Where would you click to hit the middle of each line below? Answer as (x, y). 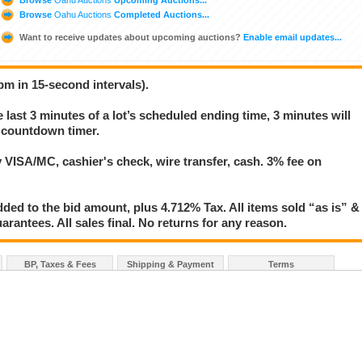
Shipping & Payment (170, 265)
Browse (36, 14)
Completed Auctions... (160, 14)
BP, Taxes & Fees (60, 265)
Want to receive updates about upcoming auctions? (130, 37)
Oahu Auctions (83, 14)
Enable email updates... (291, 37)
